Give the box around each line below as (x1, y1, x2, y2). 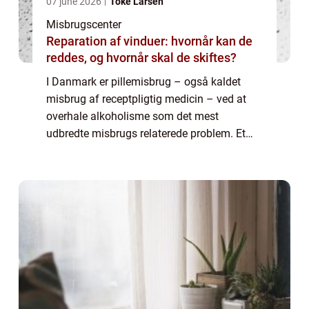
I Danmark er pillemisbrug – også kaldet (46, 75, 241, 89)
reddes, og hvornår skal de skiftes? (46, 50, 237, 66)
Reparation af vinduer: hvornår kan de (46, 34, 252, 49)
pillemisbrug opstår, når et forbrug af (46, 144, 223, 158)
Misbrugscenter (46, 18, 121, 32)
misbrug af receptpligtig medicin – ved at (46, 92, 246, 106)
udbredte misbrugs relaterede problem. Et (46, 127, 246, 141)
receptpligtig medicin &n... (46, 161, 172, 175)
